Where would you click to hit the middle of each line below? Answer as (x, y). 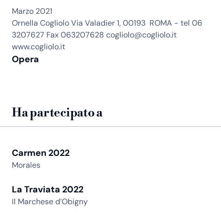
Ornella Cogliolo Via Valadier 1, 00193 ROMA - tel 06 (107, 23)
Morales (26, 165)
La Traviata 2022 (48, 190)
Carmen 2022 (41, 153)
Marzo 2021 (32, 11)
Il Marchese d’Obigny (50, 202)
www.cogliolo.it (38, 47)
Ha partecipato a (57, 113)
